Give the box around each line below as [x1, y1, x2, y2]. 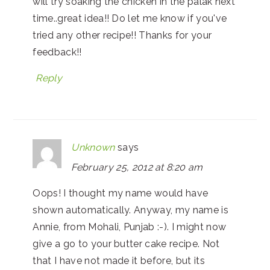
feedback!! [33, 46, 82, 58]
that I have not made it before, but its [33, 254, 205, 266]
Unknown [71, 141, 115, 153]
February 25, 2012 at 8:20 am [71, 161, 203, 173]
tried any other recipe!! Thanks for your [33, 29, 212, 41]
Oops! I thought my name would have [33, 187, 209, 199]
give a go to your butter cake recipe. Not [33, 237, 220, 250]
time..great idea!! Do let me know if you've [33, 12, 227, 24]
